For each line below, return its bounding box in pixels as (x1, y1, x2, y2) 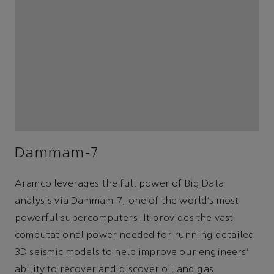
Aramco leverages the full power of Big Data (15, 179, 224, 190)
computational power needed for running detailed (15, 231, 255, 241)
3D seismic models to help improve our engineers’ (15, 248, 249, 258)
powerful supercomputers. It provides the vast (15, 213, 234, 224)
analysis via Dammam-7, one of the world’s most (15, 196, 239, 207)
